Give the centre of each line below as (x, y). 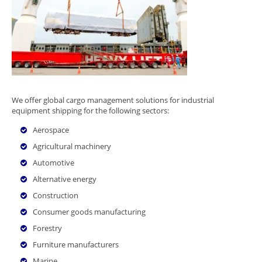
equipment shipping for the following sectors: (90, 110)
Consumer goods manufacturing (89, 211)
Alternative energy (65, 179)
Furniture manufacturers (76, 244)
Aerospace (51, 130)
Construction (56, 195)
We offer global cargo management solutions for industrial (113, 100)
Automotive (54, 162)
